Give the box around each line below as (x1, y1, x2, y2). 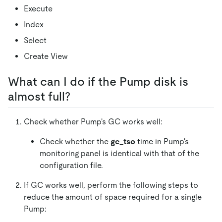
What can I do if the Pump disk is (8, 75, 188, 89)
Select (24, 36, 47, 46)
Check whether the (40, 137, 111, 147)
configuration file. (40, 161, 103, 170)
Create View (24, 52, 68, 61)
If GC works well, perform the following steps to (24, 180, 198, 190)
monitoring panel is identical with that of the (40, 149, 199, 159)
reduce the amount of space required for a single (24, 192, 202, 202)
